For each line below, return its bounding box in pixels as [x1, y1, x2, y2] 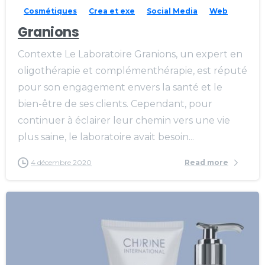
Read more [185, 158, 228, 167]
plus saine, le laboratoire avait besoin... [18, 131, 194, 143]
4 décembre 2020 [31, 157, 92, 167]
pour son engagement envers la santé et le [18, 81, 222, 93]
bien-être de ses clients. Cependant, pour [18, 98, 212, 109]
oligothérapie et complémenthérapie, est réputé [18, 64, 247, 76]
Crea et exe [89, 6, 135, 15]
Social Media [147, 6, 198, 15]
